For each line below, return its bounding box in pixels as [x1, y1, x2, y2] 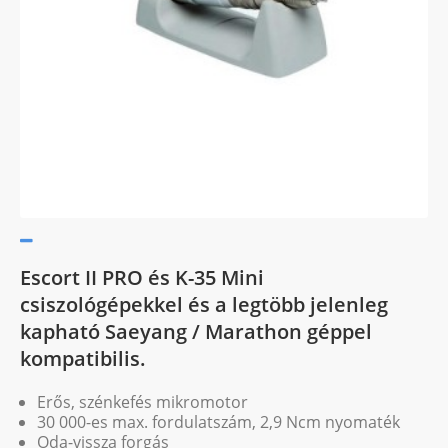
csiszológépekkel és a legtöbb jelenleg [20, 291, 388, 318]
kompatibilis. [20, 345, 146, 372]
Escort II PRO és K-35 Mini [20, 264, 264, 291]
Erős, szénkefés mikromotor [37, 391, 248, 413]
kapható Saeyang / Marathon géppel [20, 318, 372, 345]
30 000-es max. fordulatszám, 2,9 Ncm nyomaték [37, 411, 400, 433]
